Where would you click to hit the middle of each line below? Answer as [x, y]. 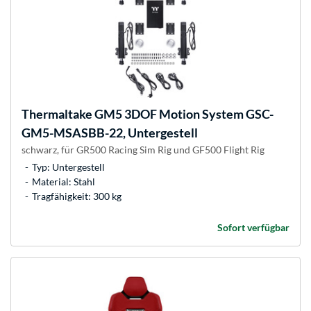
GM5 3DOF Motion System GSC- [183, 114]
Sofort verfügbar [253, 228]
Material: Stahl [64, 182]
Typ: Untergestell [68, 167]
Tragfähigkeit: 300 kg [77, 196]
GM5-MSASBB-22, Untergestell [110, 133]
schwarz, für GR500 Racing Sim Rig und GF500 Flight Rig [143, 150]
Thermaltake [57, 114]
